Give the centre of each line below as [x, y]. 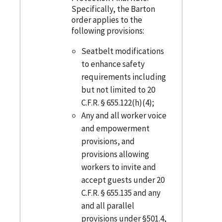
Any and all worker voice [124, 115]
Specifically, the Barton [113, 9]
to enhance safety [113, 64]
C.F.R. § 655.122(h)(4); [118, 102]
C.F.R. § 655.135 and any [121, 193]
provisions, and [108, 141]
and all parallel [108, 205]
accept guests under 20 [123, 180]
